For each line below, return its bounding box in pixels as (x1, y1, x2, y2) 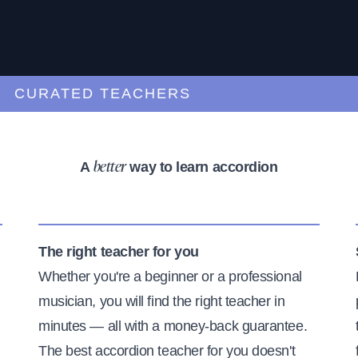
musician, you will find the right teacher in (38, 292, 285, 309)
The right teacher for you (38, 243, 199, 260)
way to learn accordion (125, 158, 278, 175)
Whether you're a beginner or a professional (38, 268, 302, 284)
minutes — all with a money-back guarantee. (38, 317, 308, 334)
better (93, 160, 126, 175)
